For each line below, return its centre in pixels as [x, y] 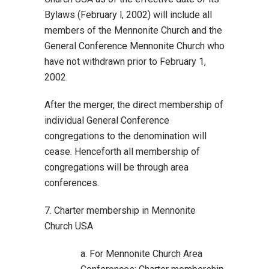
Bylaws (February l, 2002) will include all [128, 15]
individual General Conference [107, 120]
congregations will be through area [116, 167]
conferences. [72, 183]
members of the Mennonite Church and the [133, 30]
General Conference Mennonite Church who [134, 46]
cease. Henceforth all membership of [122, 152]
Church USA [69, 226]
